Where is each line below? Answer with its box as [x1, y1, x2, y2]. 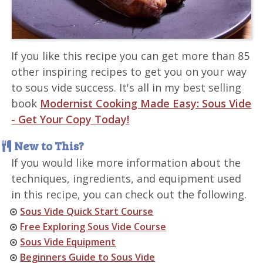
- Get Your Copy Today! [11, 112, 130, 127]
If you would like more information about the [11, 156, 241, 170]
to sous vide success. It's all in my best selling [11, 80, 242, 95]
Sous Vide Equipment [20, 235, 116, 249]
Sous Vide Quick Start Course [20, 205, 154, 218]
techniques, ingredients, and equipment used [11, 171, 242, 186]
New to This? [14, 137, 85, 154]
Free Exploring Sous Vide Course [20, 220, 167, 234]
